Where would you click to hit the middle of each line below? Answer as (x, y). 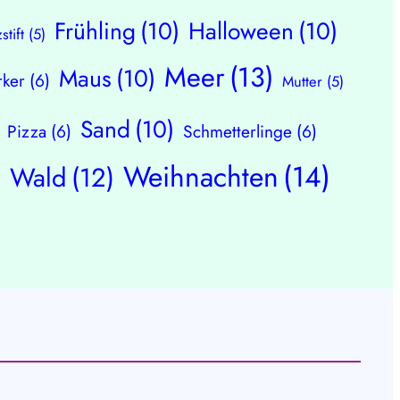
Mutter (303, 82)
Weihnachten (201, 177)
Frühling (96, 32)
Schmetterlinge (238, 132)
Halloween (242, 32)
